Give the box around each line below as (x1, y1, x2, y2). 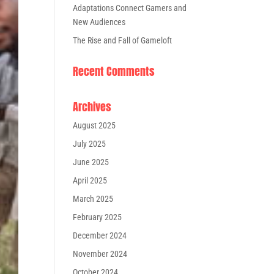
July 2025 (73, 139, 106, 149)
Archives (73, 98, 112, 115)
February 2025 (73, 212, 122, 222)
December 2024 (73, 231, 127, 240)
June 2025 (73, 157, 109, 167)
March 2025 (73, 194, 114, 204)
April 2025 (73, 176, 108, 185)
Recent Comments (73, 63, 155, 80)
